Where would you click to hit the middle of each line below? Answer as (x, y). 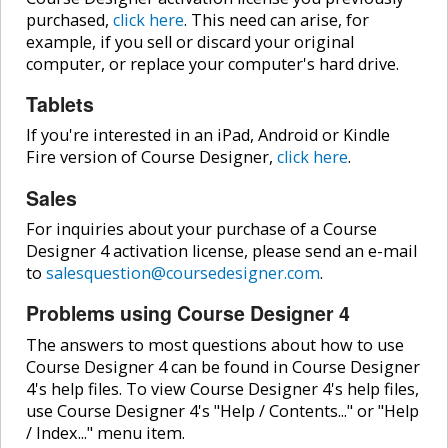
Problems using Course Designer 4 (188, 313)
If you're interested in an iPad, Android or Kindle (208, 135)
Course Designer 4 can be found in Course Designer (223, 366)
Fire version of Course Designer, (151, 157)
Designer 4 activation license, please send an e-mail (221, 251)
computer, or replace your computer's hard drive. (212, 63)
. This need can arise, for (276, 19)
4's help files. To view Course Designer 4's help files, (222, 388)
